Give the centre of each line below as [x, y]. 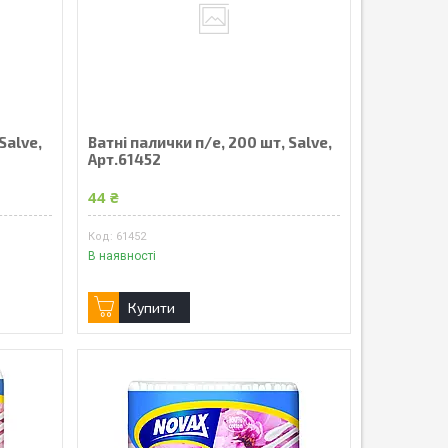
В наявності [121, 256]
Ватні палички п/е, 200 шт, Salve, [209, 141]
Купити [151, 308]
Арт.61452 [124, 158]
